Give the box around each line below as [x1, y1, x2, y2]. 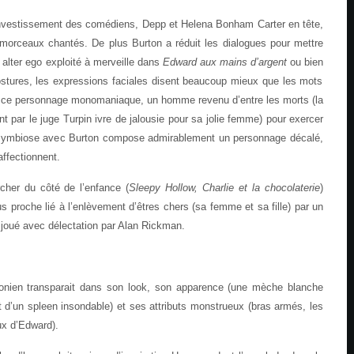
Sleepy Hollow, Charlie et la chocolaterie [129, 182, 321, 194]
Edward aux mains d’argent [162, 56, 290, 68]
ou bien [289, 56, 324, 68]
